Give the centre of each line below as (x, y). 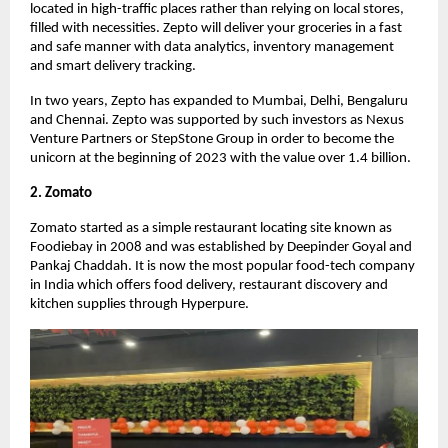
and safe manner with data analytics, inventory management (212, 48)
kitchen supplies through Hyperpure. (139, 305)
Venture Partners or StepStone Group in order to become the (212, 140)
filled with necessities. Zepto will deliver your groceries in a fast (216, 29)
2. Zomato (61, 194)
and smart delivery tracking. (113, 67)
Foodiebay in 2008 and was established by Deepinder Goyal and (221, 248)
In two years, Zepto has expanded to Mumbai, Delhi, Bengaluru (219, 102)
